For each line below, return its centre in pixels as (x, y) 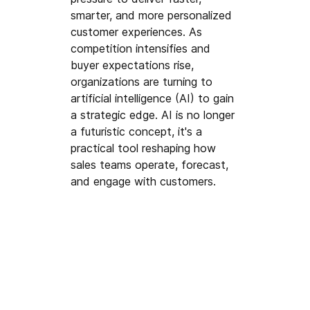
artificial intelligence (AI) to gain (154, 98)
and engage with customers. (144, 181)
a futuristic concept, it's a (138, 131)
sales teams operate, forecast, (152, 164)
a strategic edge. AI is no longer (155, 115)
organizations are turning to (144, 81)
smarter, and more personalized (153, 15)
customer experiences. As (138, 31)
